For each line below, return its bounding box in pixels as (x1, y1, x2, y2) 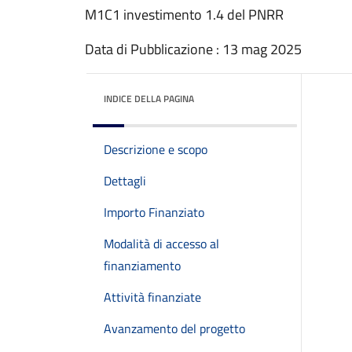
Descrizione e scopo (104, 140, 207, 159)
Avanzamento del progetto (104, 319, 245, 338)
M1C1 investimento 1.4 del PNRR (85, 4, 284, 25)
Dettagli (104, 171, 146, 190)
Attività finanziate (104, 288, 201, 306)
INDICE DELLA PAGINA (104, 91, 194, 106)
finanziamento (104, 256, 181, 275)
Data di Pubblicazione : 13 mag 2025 (85, 38, 302, 60)
